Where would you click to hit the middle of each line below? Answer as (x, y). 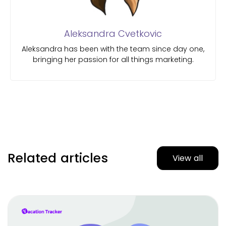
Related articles (58, 158)
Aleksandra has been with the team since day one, (113, 49)
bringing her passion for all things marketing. (113, 60)
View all (188, 158)
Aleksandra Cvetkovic (113, 34)
